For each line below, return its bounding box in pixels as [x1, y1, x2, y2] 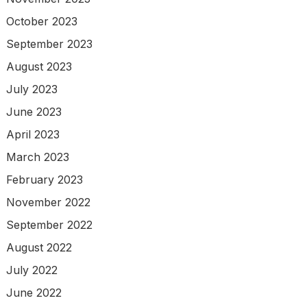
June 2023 [5, 105, 62, 119]
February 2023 [5, 173, 83, 187]
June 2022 [5, 286, 62, 300]
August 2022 [5, 241, 72, 255]
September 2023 [5, 37, 93, 51]
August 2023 [5, 60, 72, 74]
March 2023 [5, 150, 69, 164]
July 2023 [5, 82, 58, 97]
